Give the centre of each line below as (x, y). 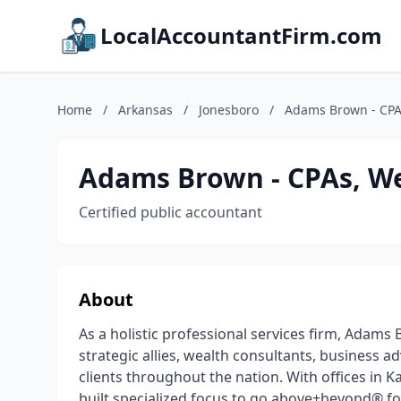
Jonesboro (229, 110)
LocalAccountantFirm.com (241, 35)
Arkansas (145, 110)
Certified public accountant (171, 212)
